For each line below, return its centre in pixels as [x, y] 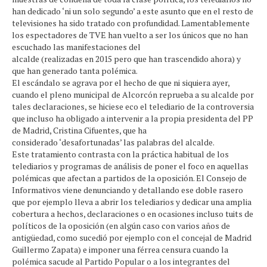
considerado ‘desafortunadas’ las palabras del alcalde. [113, 142]
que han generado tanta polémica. [75, 71]
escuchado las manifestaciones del [76, 47]
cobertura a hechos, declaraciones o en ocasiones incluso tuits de [133, 214]
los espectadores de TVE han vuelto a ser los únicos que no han [130, 35]
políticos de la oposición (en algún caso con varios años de [121, 226]
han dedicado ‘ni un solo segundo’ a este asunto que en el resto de [133, 11]
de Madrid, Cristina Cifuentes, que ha [79, 130]
